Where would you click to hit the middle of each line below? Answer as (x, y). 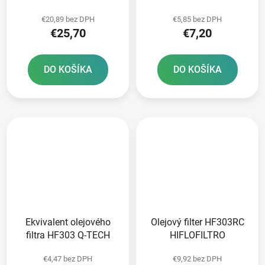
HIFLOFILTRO (197, 235)
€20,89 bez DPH (68, 20)
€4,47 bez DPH (68, 258)
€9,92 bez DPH (197, 258)
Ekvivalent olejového (68, 222)
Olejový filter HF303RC (197, 222)
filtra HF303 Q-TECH (68, 235)
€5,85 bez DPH (197, 20)
